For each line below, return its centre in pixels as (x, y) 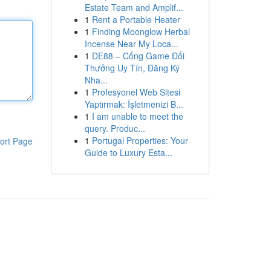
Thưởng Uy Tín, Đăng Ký (132, 68)
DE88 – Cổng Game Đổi (138, 56)
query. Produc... (115, 128)
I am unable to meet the (137, 116)
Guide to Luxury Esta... (128, 152)
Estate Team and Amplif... (134, 7)
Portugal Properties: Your (140, 140)
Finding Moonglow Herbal (141, 31)
